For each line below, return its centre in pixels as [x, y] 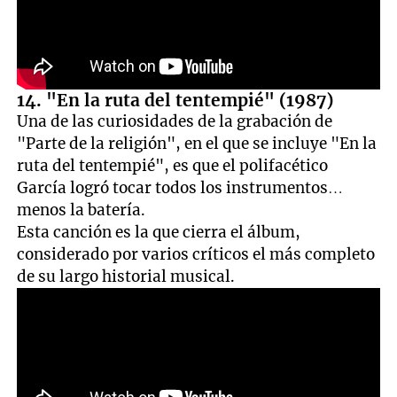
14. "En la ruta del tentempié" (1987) [175, 100]
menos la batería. [82, 210]
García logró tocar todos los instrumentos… [180, 187]
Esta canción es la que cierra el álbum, [159, 232]
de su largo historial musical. [126, 276]
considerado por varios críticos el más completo [196, 254]
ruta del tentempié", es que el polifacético [173, 165]
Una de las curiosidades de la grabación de [175, 121]
